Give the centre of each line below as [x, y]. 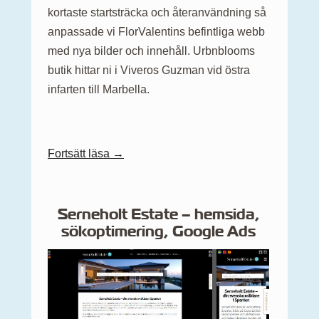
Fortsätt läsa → [86, 154]
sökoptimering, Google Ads [158, 231]
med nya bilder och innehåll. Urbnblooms [151, 51]
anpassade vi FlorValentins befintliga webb [156, 32]
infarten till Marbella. [99, 90]
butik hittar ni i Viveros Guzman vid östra [149, 70]
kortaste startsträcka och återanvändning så [157, 13]
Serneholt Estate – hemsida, [158, 214]
